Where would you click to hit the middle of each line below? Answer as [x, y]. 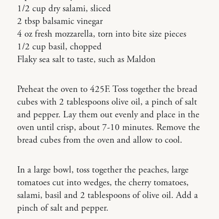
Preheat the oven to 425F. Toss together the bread [107, 90]
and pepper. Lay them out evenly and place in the [108, 115]
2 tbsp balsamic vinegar [60, 22]
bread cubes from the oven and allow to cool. [100, 141]
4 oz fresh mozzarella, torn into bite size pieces [102, 34]
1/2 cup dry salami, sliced [64, 9]
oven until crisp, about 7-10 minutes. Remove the [109, 128]
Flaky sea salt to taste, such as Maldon [86, 60]
